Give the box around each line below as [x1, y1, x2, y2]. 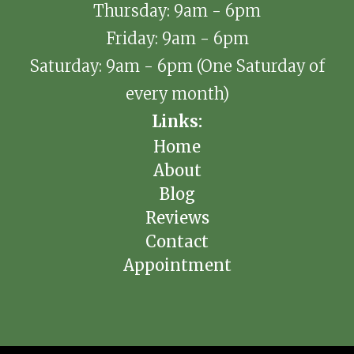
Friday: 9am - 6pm [105, 28, 249, 48]
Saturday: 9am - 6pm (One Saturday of [29, 55, 325, 76]
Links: [152, 111, 202, 131]
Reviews [145, 207, 209, 228]
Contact [145, 231, 209, 251]
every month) [125, 83, 229, 104]
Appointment [122, 254, 232, 275]
